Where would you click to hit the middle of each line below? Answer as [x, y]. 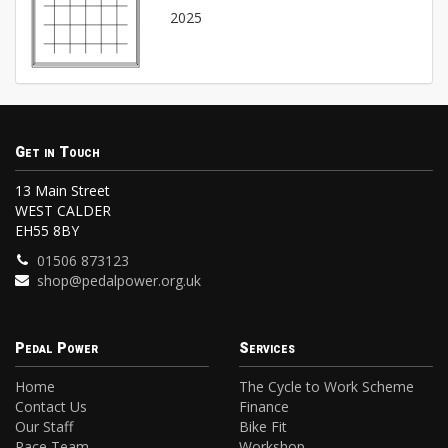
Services [267, 349]
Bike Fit [263, 427]
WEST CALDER [63, 211]
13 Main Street [62, 191]
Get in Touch [57, 153]
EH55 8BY [47, 231]
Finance [264, 407]
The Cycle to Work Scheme [326, 387]
